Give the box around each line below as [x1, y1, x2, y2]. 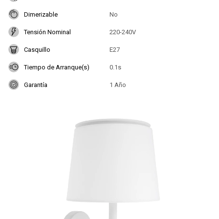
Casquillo [24, 45, 50, 53]
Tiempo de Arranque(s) [24, 63, 89, 71]
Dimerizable [24, 10, 58, 18]
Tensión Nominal [24, 28, 71, 36]
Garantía [24, 81, 47, 88]
